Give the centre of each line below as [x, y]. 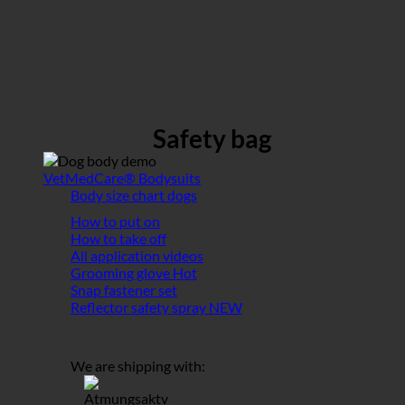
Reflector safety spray [140, 307]
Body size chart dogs [134, 195]
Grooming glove [122, 273]
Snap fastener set [124, 290]
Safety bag [212, 139]
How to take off [118, 239]
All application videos [137, 256]
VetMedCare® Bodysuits [122, 178]
